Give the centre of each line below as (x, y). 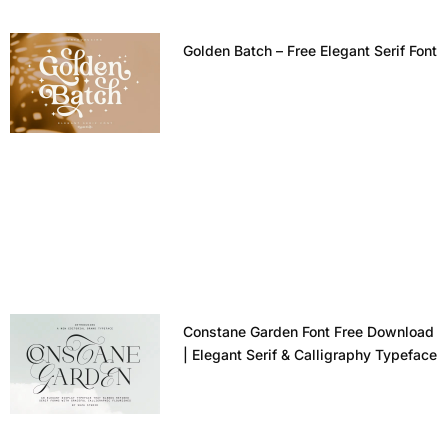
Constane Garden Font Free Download (308, 332)
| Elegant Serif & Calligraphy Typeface (309, 355)
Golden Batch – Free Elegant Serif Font (309, 51)
